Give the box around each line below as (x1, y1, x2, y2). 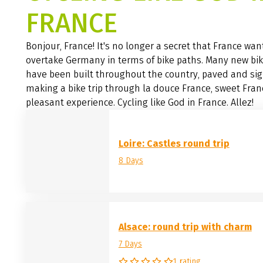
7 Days (118, 239, 142, 249)
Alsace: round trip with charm (118, 221, 252, 233)
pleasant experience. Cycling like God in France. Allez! (26, 96, 254, 108)
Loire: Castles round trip (118, 137, 230, 149)
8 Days (118, 155, 143, 166)
